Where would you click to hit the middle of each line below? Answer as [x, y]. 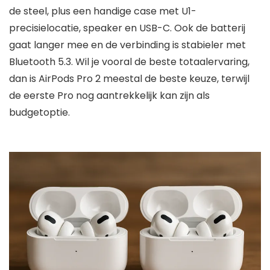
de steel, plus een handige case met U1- [103, 11]
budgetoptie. [39, 113]
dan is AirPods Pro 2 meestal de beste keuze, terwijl [129, 79]
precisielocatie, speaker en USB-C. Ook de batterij [127, 28]
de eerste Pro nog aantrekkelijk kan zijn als [109, 96]
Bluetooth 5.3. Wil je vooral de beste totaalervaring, [129, 62]
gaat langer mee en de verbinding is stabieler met [127, 45]
